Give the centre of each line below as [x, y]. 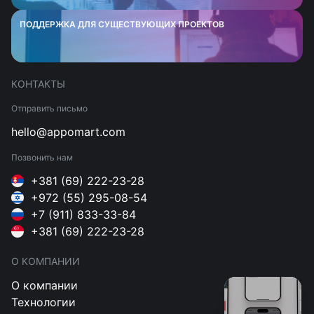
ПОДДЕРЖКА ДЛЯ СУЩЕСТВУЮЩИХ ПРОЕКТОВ [122, 25]
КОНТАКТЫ [38, 84]
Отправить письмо [49, 109]
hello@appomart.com [68, 132]
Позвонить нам [42, 158]
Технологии [43, 302]
